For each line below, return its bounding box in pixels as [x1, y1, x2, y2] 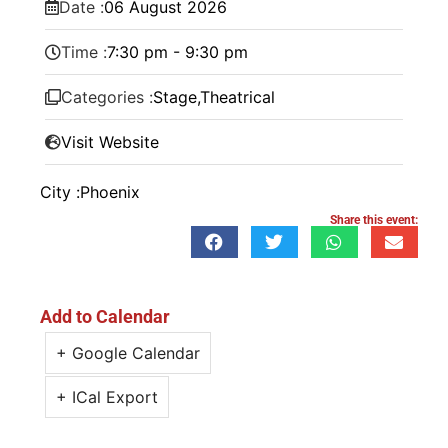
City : [40, 181, 80, 202]
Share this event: [330, 212, 418, 227]
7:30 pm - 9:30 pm [107, 41, 248, 62]
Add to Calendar [40, 305, 170, 327]
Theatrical [200, 86, 275, 107]
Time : [61, 41, 107, 62]
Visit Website [61, 131, 159, 152]
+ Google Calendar [56, 342, 200, 363]
